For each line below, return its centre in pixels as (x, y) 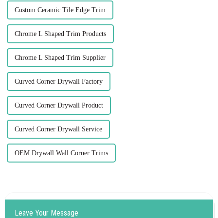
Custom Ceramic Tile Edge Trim (60, 10)
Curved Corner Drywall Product (59, 105)
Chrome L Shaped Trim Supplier (60, 57)
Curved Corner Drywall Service (58, 129)
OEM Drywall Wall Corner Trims (61, 153)
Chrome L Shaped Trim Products (60, 34)
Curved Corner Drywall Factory (58, 81)
